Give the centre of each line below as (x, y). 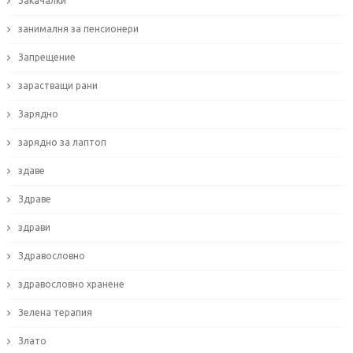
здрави (34, 228)
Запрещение (46, 58)
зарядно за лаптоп (62, 143)
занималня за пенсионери (78, 29)
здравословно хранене (71, 284)
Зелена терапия (55, 313)
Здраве (34, 199)
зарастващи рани (58, 86)
